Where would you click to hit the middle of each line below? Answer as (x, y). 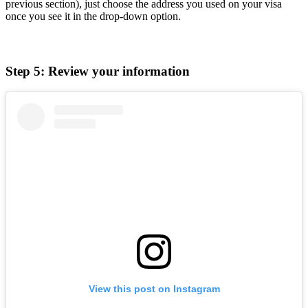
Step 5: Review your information (98, 71)
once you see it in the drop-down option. (93, 16)
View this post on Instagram (154, 288)
